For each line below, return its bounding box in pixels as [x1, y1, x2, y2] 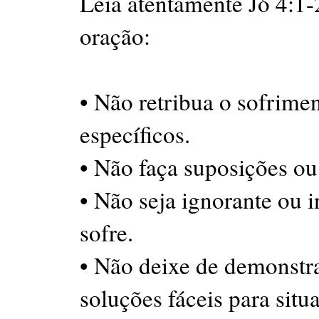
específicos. [80, 118, 190, 150]
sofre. [80, 216, 133, 248]
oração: [80, 20, 150, 51]
